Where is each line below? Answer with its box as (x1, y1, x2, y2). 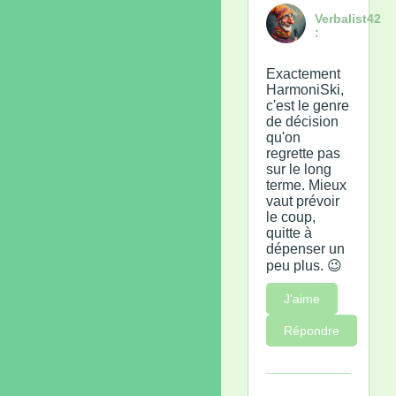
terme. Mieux (266, 177, 346, 193)
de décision (266, 113, 339, 129)
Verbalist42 (315, 11, 381, 26)
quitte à (266, 225, 312, 240)
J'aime (284, 291, 320, 306)
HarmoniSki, (266, 81, 344, 97)
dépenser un (266, 240, 345, 256)
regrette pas (266, 145, 340, 161)
